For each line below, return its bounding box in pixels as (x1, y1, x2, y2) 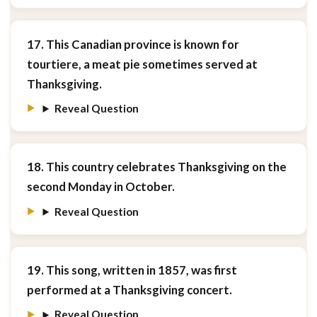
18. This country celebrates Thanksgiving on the (26, 159, 287, 175)
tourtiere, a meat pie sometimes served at (26, 56, 258, 71)
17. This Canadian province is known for (26, 36, 239, 52)
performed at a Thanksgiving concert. (26, 282, 232, 298)
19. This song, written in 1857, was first (26, 263, 237, 278)
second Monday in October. (26, 179, 175, 195)
